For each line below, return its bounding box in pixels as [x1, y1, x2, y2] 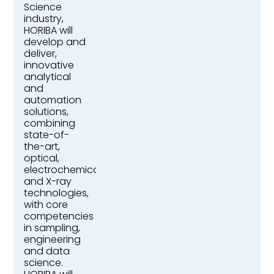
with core [23, 198, 68, 212]
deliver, [23, 46, 57, 61]
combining [23, 116, 75, 131]
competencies [23, 209, 94, 224]
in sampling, [23, 221, 80, 235]
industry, [23, 12, 64, 26]
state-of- [23, 128, 69, 143]
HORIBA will [23, 23, 73, 38]
